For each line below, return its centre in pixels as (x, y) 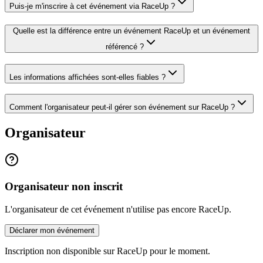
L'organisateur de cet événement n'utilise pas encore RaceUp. (118, 209)
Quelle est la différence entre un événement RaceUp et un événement (131, 31)
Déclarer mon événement (52, 230)
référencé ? (124, 46)
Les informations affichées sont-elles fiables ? (87, 77)
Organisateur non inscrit (64, 186)
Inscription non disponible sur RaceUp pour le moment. (107, 251)
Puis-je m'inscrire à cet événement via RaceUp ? (92, 6)
